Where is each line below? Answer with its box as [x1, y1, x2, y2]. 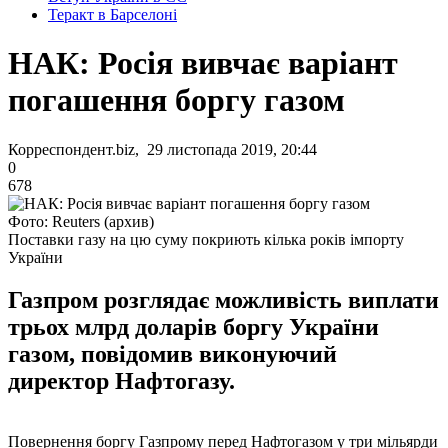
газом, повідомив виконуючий [8, 340, 337, 367]
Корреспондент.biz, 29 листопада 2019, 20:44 [8, 140, 317, 158]
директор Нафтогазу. [8, 367, 235, 394]
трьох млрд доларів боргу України [8, 313, 379, 340]
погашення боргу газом [8, 82, 345, 119]
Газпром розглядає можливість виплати [8, 286, 439, 313]
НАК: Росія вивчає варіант [8, 45, 398, 82]
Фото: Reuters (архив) [8, 212, 154, 230]
